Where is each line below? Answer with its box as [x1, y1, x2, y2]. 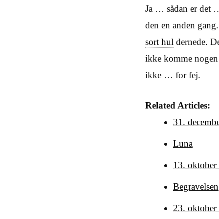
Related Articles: [145, 100, 210, 110]
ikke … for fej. [145, 69, 200, 80]
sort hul [145, 36, 174, 47]
